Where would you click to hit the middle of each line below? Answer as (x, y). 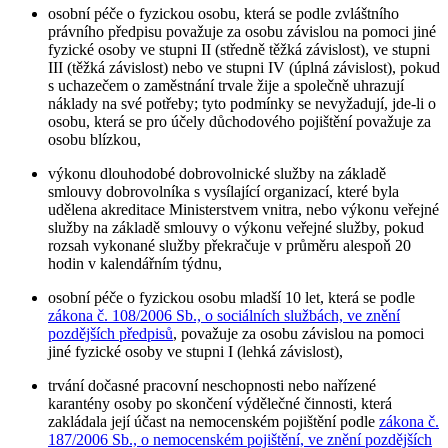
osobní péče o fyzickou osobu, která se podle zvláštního (223, 13)
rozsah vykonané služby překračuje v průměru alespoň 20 (229, 245)
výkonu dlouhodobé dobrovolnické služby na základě (217, 173)
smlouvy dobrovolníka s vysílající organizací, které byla (223, 191)
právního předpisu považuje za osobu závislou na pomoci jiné (242, 31)
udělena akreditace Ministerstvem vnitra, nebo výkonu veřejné (243, 209)
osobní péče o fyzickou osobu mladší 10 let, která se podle (231, 297)
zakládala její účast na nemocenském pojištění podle (213, 421)
